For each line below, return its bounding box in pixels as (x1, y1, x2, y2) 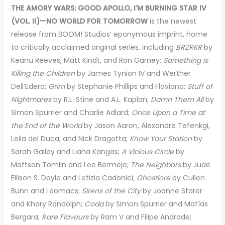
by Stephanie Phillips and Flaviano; (66, 81, 187, 91)
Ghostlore (136, 172, 172, 183)
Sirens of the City (79, 185, 141, 196)
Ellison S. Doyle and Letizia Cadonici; (11, 172, 137, 183)
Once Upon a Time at (131, 107, 205, 118)
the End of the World (11, 120, 84, 131)
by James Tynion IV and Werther (74, 68, 191, 78)
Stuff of (187, 81, 212, 91)
